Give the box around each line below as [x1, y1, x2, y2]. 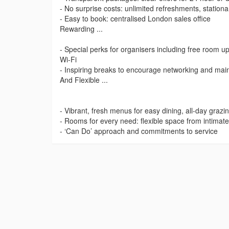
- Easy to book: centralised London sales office [60, 13, 211, 24]
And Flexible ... [60, 75, 108, 85]
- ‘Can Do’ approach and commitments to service [60, 126, 218, 136]
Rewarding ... [60, 24, 103, 34]
